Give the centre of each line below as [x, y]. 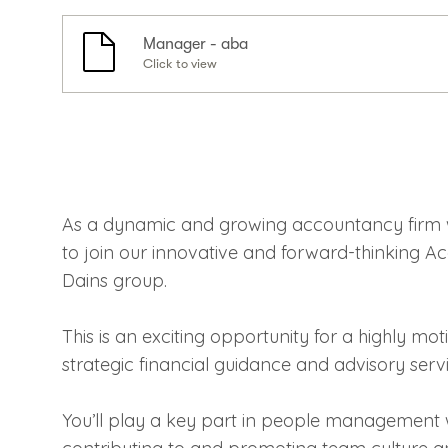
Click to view [179, 63]
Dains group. [114, 280]
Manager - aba [195, 44]
